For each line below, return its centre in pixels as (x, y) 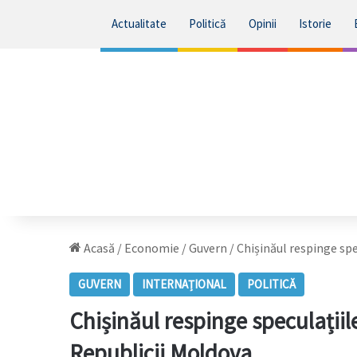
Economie (152, 248)
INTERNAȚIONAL (184, 284)
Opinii (262, 24)
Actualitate (139, 24)
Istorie (315, 24)
